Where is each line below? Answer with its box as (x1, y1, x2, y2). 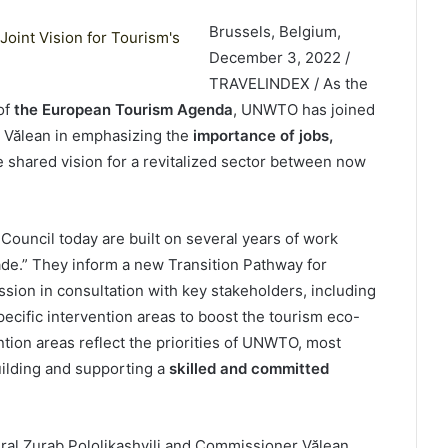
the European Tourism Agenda (9, 100, 233, 119)
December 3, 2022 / (208, 48, 350, 67)
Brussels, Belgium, (208, 22, 341, 41)
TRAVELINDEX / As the (208, 74, 368, 93)
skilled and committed (168, 359, 329, 378)
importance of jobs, (192, 126, 333, 145)
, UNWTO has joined (232, 100, 375, 119)
